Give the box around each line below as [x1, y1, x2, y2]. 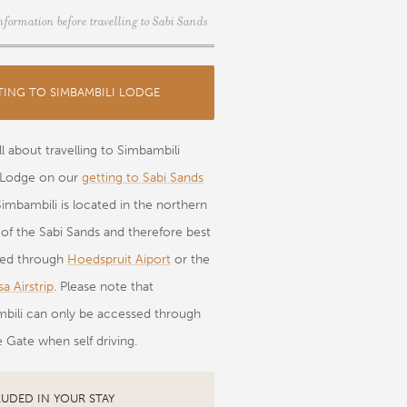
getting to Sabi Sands [82, 170, 203, 186]
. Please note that [54, 279, 154, 295]
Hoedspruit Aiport [67, 252, 171, 268]
